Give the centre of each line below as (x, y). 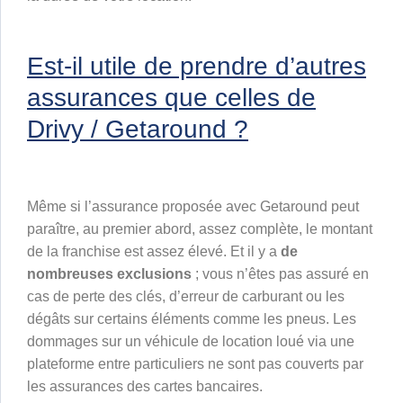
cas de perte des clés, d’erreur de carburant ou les (186, 297)
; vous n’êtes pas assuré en (280, 274)
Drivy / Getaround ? (138, 130)
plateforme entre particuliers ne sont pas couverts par (195, 364)
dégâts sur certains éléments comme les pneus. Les (192, 319)
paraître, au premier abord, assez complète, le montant (200, 229)
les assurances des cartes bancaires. (147, 387)
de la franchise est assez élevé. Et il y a (154, 252)
